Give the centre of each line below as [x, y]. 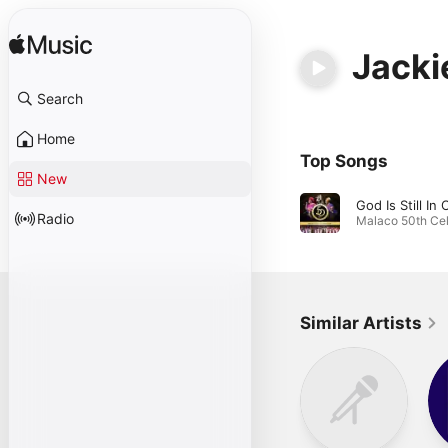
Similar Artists [361, 323]
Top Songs [344, 161]
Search [60, 98]
